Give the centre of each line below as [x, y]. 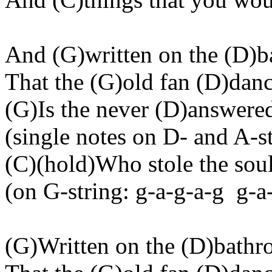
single [41, 136]
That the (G [60, 82]
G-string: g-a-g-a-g [131, 191]
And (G [41, 54]
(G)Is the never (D [92, 109]
